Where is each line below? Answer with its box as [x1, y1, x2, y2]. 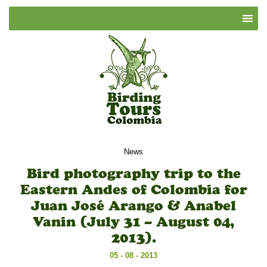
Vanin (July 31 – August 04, [33, 213, 234, 230]
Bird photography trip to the [26, 165, 241, 182]
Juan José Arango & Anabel [31, 197, 236, 214]
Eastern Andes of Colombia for [20, 181, 247, 198]
